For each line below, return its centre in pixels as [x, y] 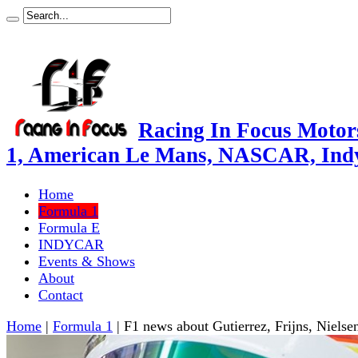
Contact [61, 294]
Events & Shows [87, 261]
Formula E [69, 227]
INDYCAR [71, 244]
